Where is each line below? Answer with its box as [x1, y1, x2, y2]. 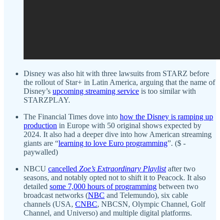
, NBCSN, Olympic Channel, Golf [97, 200, 205, 209]
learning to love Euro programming [58, 139, 167, 148]
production [24, 121, 57, 130]
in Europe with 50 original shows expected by [57, 121, 201, 130]
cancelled [48, 165, 79, 173]
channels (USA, [24, 200, 75, 209]
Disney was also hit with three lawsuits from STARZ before [24, 69, 209, 78]
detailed [24, 182, 50, 191]
